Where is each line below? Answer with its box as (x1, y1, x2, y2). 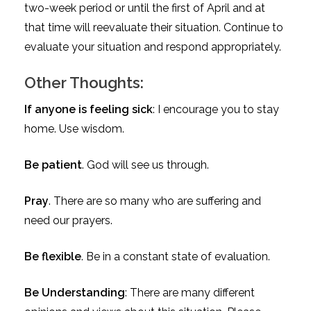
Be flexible (24, 249, 81, 263)
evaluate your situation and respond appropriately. (24, 40, 281, 53)
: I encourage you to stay (153, 102, 279, 116)
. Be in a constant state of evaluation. (81, 249, 270, 263)
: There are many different (125, 285, 255, 299)
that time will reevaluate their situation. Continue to (24, 20, 283, 34)
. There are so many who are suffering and (49, 194, 261, 208)
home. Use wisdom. (24, 121, 124, 135)
